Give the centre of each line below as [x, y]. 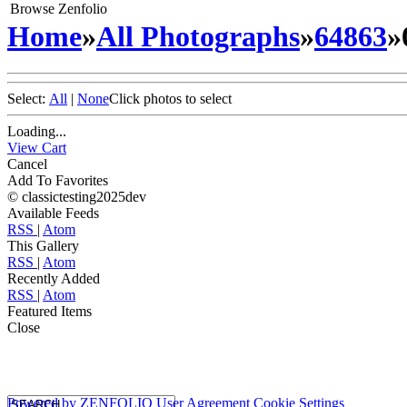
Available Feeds [53, 213]
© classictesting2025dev [77, 197]
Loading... [37, 132]
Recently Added [54, 279]
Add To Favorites [58, 181]
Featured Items [50, 312]
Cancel [27, 164]
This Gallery [43, 246]
